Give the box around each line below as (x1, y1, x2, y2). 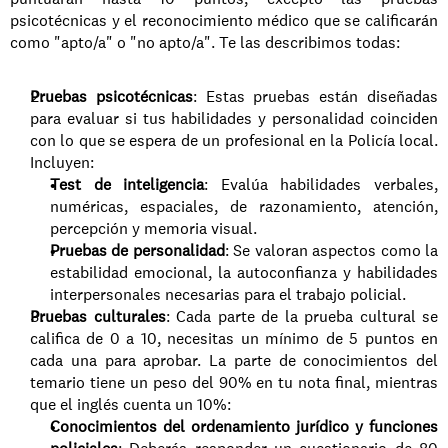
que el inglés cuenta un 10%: (30, 394, 231, 415)
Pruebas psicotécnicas (30, 86, 193, 107)
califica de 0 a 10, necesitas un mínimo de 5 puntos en (30, 328, 438, 349)
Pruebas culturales (30, 306, 166, 327)
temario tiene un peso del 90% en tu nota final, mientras (30, 372, 438, 393)
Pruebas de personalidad (50, 240, 225, 261)
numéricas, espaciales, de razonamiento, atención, (50, 196, 438, 217)
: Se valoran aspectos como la (224, 240, 439, 261)
